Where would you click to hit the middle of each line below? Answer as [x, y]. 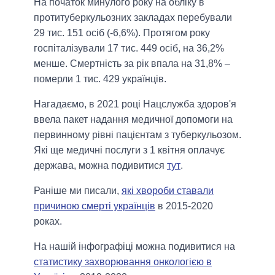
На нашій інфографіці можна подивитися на [134, 246]
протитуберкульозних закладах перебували [133, 17]
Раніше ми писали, [78, 190]
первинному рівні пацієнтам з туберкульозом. [137, 134]
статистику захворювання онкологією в [123, 261]
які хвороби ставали [168, 190]
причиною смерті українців [95, 206]
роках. [48, 221]
